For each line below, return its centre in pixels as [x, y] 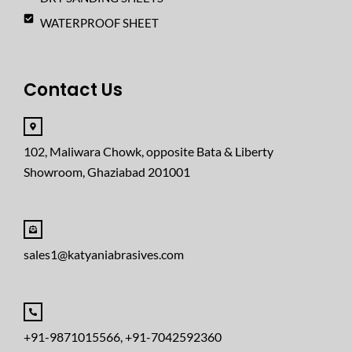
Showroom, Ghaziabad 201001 [107, 172]
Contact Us [73, 90]
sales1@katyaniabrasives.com [104, 255]
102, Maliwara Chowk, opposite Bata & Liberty [148, 152]
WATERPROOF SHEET [100, 23]
